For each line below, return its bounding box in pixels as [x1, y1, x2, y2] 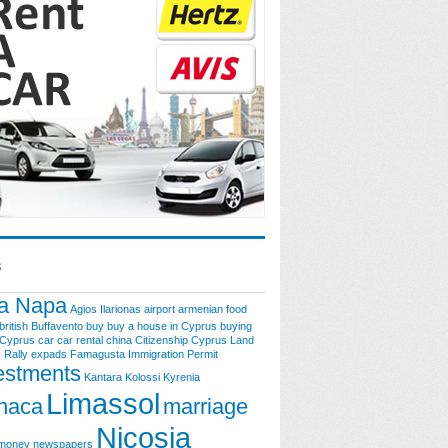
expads [31, 348, 67, 360]
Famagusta [70, 348, 125, 360]
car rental [57, 334, 103, 346]
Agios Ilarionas [70, 303, 141, 315]
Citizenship [135, 334, 188, 346]
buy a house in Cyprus [107, 320, 217, 332]
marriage [163, 394, 248, 419]
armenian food [178, 303, 247, 315]
